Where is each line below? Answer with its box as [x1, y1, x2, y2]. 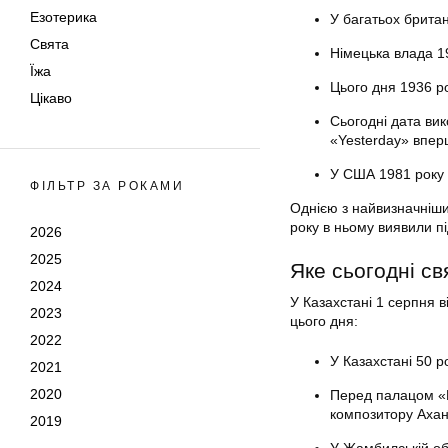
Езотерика [30, 9, 97, 25]
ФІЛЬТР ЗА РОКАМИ [30, 179, 184, 193]
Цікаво [30, 90, 72, 106]
